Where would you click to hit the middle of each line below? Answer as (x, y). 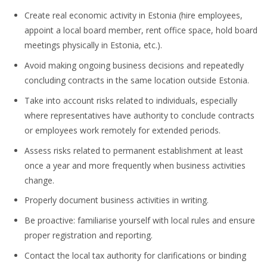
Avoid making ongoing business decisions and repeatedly (134, 66)
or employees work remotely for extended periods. (123, 130)
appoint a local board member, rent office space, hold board (141, 30)
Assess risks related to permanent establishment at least (134, 150)
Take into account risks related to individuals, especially (131, 100)
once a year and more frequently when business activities (135, 165)
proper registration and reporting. (89, 235)
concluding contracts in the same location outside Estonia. (137, 80)
